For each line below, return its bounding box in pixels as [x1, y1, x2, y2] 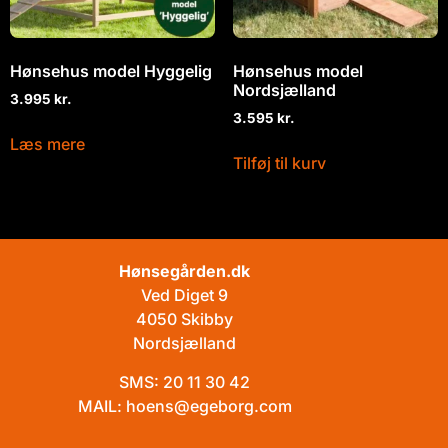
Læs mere [10, 134, 85, 155]
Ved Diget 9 [141, 285, 229, 306]
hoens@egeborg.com [125, 395, 292, 416]
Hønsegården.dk [119, 261, 251, 282]
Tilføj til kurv [232, 153, 326, 174]
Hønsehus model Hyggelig [10, 61, 212, 82]
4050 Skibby [136, 309, 234, 330]
